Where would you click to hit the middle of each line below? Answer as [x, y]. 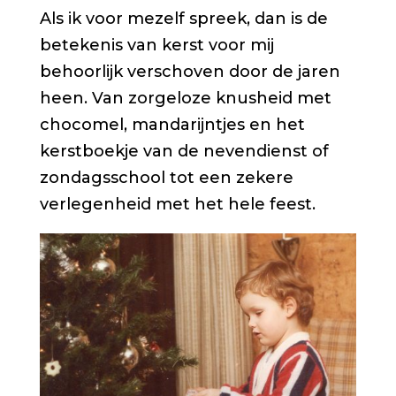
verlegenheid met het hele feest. [177, 204]
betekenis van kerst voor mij [156, 45]
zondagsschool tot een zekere [166, 177]
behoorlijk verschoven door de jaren [190, 71]
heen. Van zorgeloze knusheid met [185, 98]
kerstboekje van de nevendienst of [184, 151]
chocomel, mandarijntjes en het [172, 124]
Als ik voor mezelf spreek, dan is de [183, 18]
